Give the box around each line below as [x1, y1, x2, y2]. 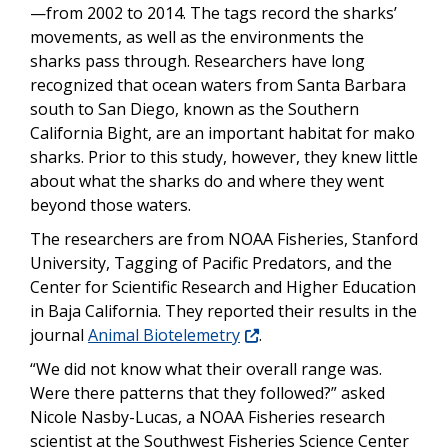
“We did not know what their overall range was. [30, 358, 382, 381]
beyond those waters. [30, 194, 191, 217]
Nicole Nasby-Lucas [30, 406, 178, 429]
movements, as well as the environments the [30, 26, 364, 49]
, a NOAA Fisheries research [178, 406, 385, 429]
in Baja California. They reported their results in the [30, 300, 417, 323]
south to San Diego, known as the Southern [30, 98, 359, 121]
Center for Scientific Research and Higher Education [30, 276, 416, 299]
